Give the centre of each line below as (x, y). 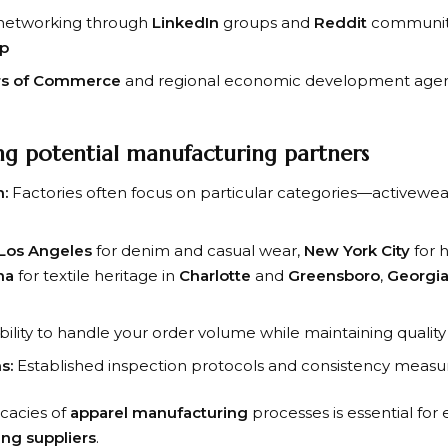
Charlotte (215, 275)
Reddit (340, 23)
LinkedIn (185, 23)
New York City (357, 250)
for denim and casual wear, (198, 250)
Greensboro (334, 275)
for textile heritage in (96, 275)
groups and (266, 23)
